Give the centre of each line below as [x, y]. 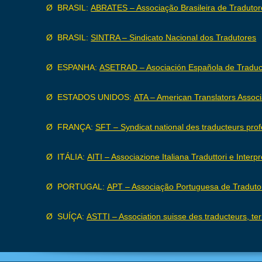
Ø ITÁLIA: [67, 157]
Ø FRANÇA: [71, 127]
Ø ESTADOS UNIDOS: [90, 97]
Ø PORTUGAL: [77, 187]
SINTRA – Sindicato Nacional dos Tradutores [174, 37]
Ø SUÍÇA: [67, 216]
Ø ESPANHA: [73, 67]
